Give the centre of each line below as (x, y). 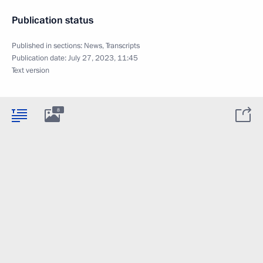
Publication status (53, 20)
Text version (31, 70)
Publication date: (40, 58)
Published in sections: (48, 46)
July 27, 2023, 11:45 (103, 58)
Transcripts (123, 46)
